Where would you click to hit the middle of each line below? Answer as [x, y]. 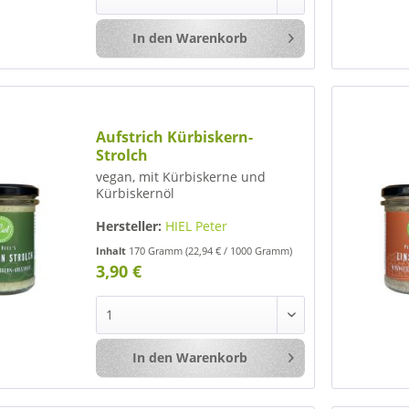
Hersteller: [129, 226]
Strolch [122, 156]
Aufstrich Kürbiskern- [175, 137]
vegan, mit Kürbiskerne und [181, 177]
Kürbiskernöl [136, 194]
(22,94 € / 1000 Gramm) [239, 251]
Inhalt [113, 251]
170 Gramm [157, 251]
